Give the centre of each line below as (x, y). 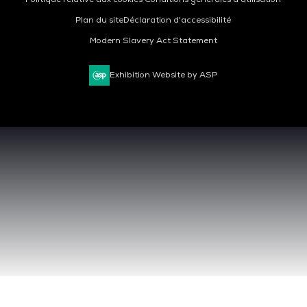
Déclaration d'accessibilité (177, 21)
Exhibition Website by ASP (164, 75)
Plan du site (100, 21)
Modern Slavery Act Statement (153, 41)
